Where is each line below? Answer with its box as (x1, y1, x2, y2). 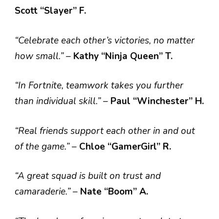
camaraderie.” (15, 185, 73, 198)
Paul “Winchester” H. (110, 95, 204, 108)
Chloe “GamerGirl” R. (79, 140, 171, 153)
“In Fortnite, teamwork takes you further (15, 79, 183, 92)
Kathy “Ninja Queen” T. (73, 49, 173, 63)
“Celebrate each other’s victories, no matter (15, 34, 195, 47)
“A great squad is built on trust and (15, 170, 161, 182)
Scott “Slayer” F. (15, 4, 86, 17)
